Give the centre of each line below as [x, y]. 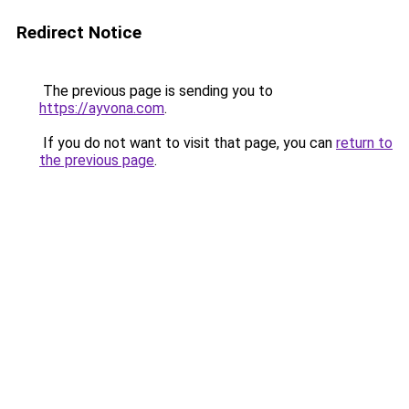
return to [364, 143]
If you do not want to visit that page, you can [188, 143]
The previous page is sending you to [156, 91]
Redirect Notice [79, 32]
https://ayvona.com [102, 108]
